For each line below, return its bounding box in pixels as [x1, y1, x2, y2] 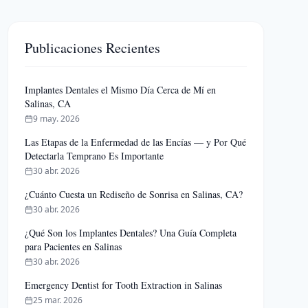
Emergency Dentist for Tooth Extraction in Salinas [24, 278, 222, 291]
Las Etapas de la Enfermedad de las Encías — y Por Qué [24, 135, 246, 148]
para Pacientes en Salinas [24, 240, 122, 253]
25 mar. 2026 [32, 294, 82, 306]
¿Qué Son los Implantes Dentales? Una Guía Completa [24, 226, 236, 239]
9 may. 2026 [32, 113, 80, 124]
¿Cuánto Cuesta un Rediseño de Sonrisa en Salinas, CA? [24, 188, 243, 201]
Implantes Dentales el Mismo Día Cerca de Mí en [24, 83, 216, 96]
